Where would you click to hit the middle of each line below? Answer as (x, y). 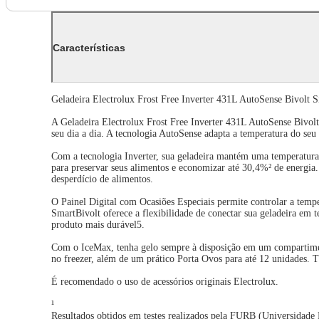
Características (89, 47)
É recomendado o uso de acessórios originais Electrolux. (165, 282)
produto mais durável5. (98, 225)
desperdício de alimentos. (102, 179)
